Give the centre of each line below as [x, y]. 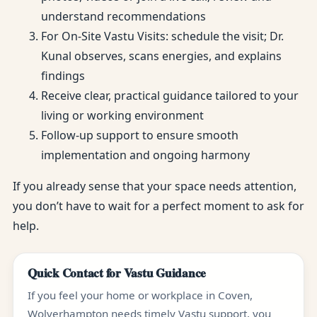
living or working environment [122, 115]
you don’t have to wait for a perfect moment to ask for [158, 206]
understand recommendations [123, 16]
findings [63, 76]
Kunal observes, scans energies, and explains [161, 56]
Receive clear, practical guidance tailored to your [170, 96]
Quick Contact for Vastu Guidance [117, 273]
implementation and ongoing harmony [145, 155]
